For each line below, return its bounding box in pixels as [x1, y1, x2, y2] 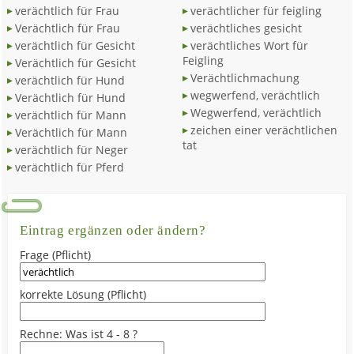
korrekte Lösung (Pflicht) [20, 287, 147, 302]
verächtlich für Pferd [15, 160, 125, 175]
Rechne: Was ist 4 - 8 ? [20, 326, 138, 341]
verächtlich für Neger [15, 142, 129, 157]
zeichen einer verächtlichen [190, 122, 337, 137]
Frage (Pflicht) [20, 247, 92, 262]
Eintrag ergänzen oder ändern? [20, 223, 206, 238]
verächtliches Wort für [190, 38, 308, 53]
